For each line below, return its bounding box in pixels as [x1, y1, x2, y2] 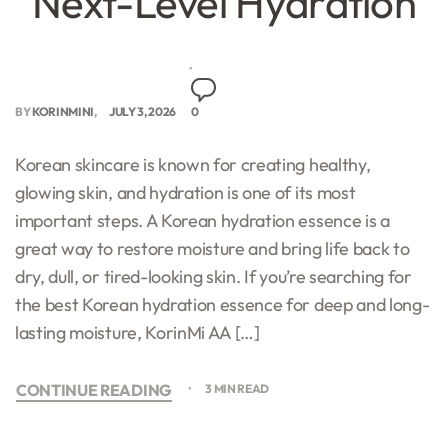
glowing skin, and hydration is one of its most [15, 180, 356, 204]
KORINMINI [32, 103, 95, 119]
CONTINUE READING [16, 379, 172, 400]
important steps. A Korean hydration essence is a [15, 208, 390, 232]
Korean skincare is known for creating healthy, [15, 152, 371, 176]
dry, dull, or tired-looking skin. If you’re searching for [15, 264, 412, 288]
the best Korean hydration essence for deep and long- [15, 292, 430, 316]
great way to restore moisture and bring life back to [15, 236, 410, 260]
